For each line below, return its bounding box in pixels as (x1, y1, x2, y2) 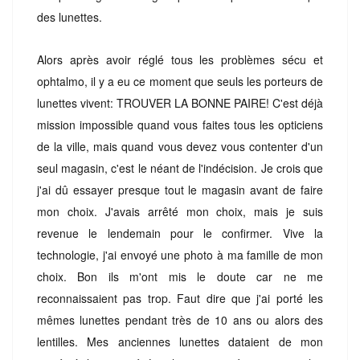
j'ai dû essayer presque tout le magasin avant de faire (37, 181, 323, 198)
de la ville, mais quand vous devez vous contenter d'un (37, 137, 323, 154)
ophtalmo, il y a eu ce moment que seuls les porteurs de (37, 72, 323, 89)
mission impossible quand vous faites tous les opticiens (37, 116, 323, 133)
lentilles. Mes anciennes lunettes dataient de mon (37, 333, 323, 350)
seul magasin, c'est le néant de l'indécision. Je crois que (37, 159, 323, 176)
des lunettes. (37, 8, 105, 25)
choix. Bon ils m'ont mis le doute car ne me (37, 268, 323, 284)
